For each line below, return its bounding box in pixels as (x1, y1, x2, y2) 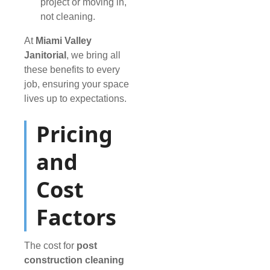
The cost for (24, 240, 77, 251)
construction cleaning (24, 255, 124, 266)
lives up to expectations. (24, 93, 127, 104)
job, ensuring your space (24, 79, 129, 90)
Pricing (36, 119, 113, 149)
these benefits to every (24, 64, 120, 75)
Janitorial (24, 50, 66, 61)
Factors (36, 202, 116, 233)
